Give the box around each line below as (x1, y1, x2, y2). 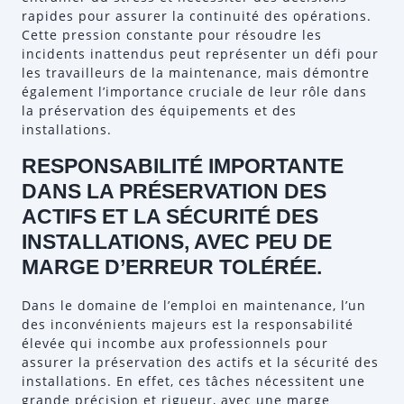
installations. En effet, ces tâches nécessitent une (22, 372, 365, 390)
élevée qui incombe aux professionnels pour (22, 335, 328, 352)
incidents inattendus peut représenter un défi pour (22, 45, 379, 62)
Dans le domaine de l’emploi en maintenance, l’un (22, 297, 366, 314)
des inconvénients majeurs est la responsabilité (22, 316, 353, 333)
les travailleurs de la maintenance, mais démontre (22, 64, 370, 81)
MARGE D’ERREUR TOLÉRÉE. (22, 255, 322, 279)
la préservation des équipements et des (22, 102, 297, 119)
